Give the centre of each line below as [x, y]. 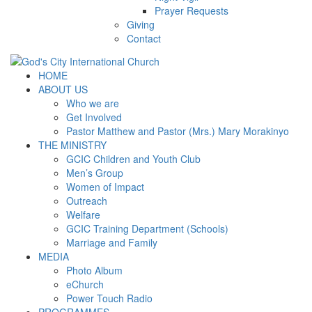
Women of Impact [105, 186]
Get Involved [94, 117]
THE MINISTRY [72, 145]
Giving [141, 25]
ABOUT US [63, 89]
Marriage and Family [112, 242]
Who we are [93, 103]
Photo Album [94, 270]
